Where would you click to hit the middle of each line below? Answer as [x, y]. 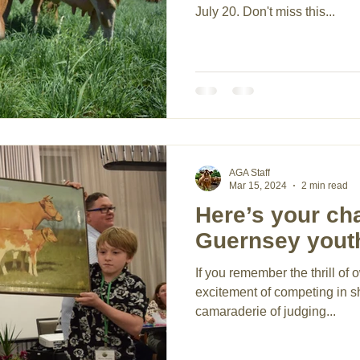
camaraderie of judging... [266, 311]
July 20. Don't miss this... [265, 12]
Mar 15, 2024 [258, 186]
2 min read [325, 186]
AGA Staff [250, 172]
